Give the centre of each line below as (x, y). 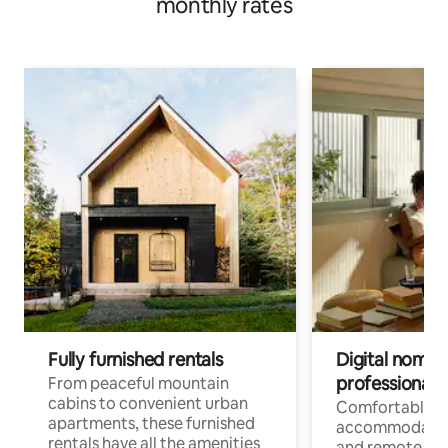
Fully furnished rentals (135, 360)
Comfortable (384, 408)
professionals (389, 384)
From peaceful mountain (138, 384)
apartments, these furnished (151, 424)
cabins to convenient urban (148, 404)
